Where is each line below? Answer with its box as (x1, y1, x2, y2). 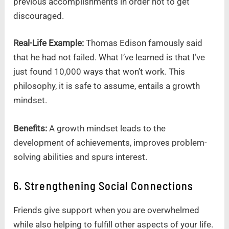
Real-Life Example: (13, 38, 84, 49)
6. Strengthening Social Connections (13, 178, 193, 192)
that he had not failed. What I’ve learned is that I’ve (13, 52, 205, 63)
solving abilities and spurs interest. (13, 152, 148, 163)
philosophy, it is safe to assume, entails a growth (13, 81, 200, 91)
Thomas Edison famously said (84, 38, 203, 49)
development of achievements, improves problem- (13, 138, 208, 148)
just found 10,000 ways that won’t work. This (13, 66, 186, 77)
